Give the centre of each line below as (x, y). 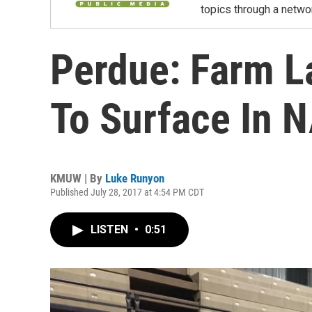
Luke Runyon (135, 178)
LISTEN (111, 229)
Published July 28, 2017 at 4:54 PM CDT (127, 192)
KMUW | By (78, 178)
